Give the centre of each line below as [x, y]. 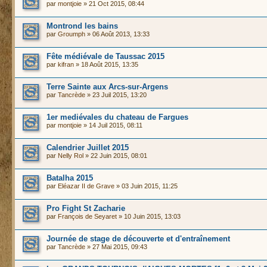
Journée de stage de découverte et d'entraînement [138, 239]
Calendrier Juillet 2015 [88, 148]
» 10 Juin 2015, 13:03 [149, 216]
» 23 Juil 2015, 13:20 [116, 95]
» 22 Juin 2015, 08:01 [115, 156]
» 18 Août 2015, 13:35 [106, 64]
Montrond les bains [82, 26]
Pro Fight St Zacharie [86, 208]
